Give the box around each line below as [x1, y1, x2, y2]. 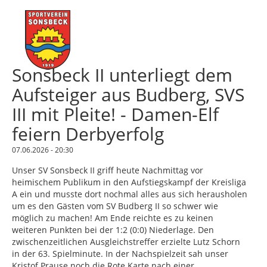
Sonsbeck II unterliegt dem [12, 63, 232, 88]
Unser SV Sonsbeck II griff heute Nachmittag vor [12, 164, 203, 176]
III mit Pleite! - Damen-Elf [12, 102, 219, 127]
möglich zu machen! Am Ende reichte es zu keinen [12, 212, 213, 224]
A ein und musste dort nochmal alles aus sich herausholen [12, 188, 247, 200]
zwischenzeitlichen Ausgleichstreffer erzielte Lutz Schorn [12, 236, 240, 248]
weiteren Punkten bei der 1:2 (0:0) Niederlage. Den [12, 224, 214, 236]
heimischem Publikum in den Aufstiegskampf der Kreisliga [12, 176, 246, 188]
